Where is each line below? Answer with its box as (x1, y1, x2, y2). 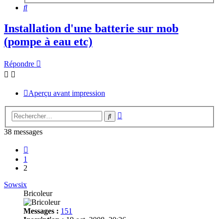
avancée (122, 118, 147, 127)
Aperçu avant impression (28, 89, 105, 98)
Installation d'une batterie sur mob (4, 22, 178, 35)
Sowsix (4, 180, 27, 189)
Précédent (28, 143, 58, 152)
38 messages (4, 127, 43, 136)
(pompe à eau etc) (4, 35, 92, 48)
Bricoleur (23, 189, 52, 197)
